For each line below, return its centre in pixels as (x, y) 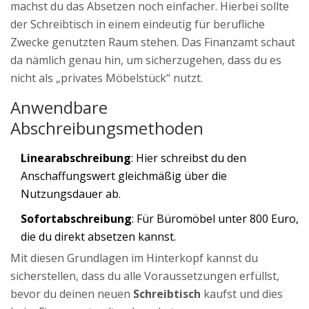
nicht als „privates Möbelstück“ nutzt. (107, 78)
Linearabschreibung (76, 158)
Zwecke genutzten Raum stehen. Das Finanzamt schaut (153, 42)
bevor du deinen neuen (72, 294)
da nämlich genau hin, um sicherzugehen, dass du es (146, 60)
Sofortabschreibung (76, 219)
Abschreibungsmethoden (107, 128)
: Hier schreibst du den (189, 158)
